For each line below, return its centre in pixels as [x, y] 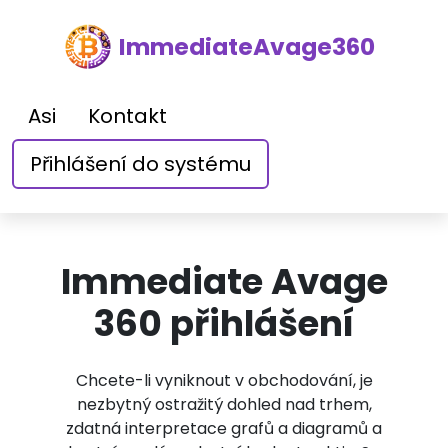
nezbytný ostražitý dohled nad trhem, [224, 404]
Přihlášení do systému [140, 164]
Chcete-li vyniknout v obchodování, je [224, 380]
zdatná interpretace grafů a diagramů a [224, 428]
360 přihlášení [224, 323]
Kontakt [127, 116]
